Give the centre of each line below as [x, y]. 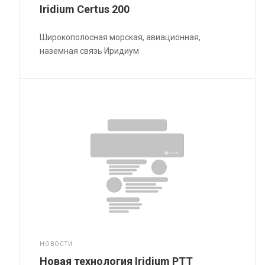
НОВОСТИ [56, 244]
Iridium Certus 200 [85, 9]
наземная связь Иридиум [90, 51]
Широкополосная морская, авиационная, [120, 38]
